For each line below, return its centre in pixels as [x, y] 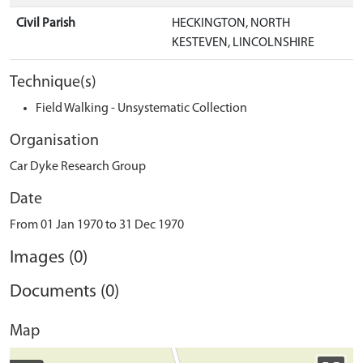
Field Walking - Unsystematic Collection [141, 109]
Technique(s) [53, 83]
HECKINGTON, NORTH [231, 23]
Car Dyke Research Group [78, 167]
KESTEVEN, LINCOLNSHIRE [243, 43]
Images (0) [49, 258]
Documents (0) [64, 292]
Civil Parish [46, 23]
